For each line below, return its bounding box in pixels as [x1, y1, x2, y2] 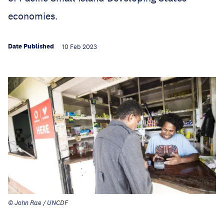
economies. [8, 10, 58, 22]
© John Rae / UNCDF [8, 199, 68, 207]
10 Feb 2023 [62, 43, 97, 51]
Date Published [8, 42, 54, 50]
